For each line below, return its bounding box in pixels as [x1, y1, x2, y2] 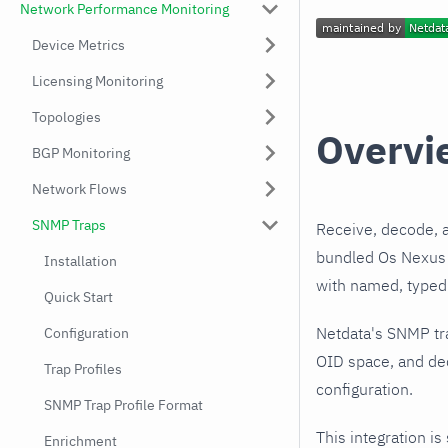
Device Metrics [32, 36, 125, 54]
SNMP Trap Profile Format [44, 396, 203, 414]
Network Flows [32, 180, 127, 198]
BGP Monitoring [32, 144, 130, 162]
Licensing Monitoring [32, 72, 163, 90]
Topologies [32, 108, 101, 126]
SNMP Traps [32, 216, 106, 234]
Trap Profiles [44, 360, 122, 378]
